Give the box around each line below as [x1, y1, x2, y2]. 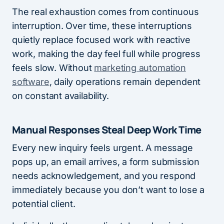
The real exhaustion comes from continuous [12, 6, 199, 17]
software [12, 76, 49, 87]
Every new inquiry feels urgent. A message [12, 142, 193, 153]
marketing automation [94, 62, 186, 73]
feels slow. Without [12, 62, 94, 73]
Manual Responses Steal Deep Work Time [12, 123, 201, 137]
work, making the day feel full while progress [12, 48, 200, 59]
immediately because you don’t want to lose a [12, 184, 205, 195]
